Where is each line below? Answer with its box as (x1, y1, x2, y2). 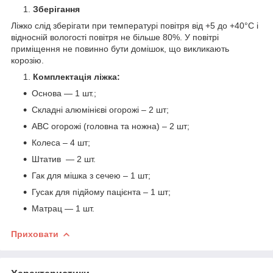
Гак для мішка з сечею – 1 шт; (32, 170, 151, 180)
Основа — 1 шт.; (32, 88, 96, 98)
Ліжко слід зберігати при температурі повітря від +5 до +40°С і (11, 20, 258, 30)
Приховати (11, 229, 58, 239)
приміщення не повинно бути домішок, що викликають (11, 43, 229, 54)
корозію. (11, 55, 44, 65)
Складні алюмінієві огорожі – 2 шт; (32, 104, 169, 115)
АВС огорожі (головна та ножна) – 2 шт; (32, 121, 190, 131)
